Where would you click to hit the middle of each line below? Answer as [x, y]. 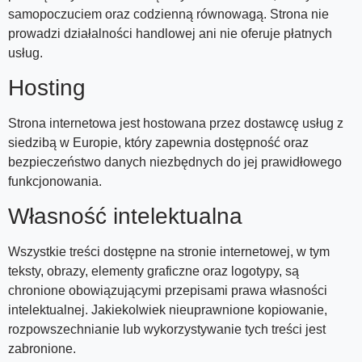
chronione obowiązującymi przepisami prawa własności [168, 291]
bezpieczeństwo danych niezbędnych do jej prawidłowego [175, 162]
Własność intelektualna [125, 217]
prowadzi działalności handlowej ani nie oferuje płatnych [170, 33]
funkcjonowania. [55, 182]
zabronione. [42, 349]
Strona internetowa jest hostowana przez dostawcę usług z [176, 124]
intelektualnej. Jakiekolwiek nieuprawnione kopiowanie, [168, 310]
